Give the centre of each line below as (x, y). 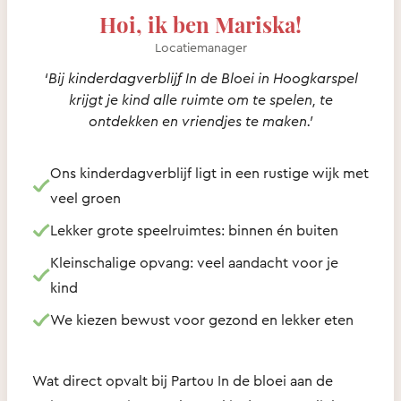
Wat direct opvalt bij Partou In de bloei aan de (183, 380)
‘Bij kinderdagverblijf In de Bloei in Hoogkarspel (200, 77)
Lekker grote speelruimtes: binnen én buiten (194, 230)
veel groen (85, 197)
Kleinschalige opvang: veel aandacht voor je (194, 262)
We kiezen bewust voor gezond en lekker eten (202, 319)
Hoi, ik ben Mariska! (200, 23)
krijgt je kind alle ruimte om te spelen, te (200, 99)
